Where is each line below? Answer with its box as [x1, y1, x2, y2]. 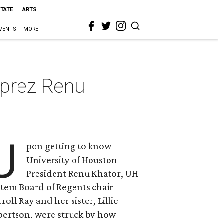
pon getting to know [26, 140, 112, 152]
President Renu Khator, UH [26, 167, 139, 179]
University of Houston [26, 154, 118, 165]
